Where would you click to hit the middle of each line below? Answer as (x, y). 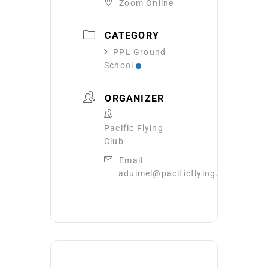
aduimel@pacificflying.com (178, 173)
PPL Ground (140, 52)
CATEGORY (132, 36)
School (119, 66)
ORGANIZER (135, 98)
